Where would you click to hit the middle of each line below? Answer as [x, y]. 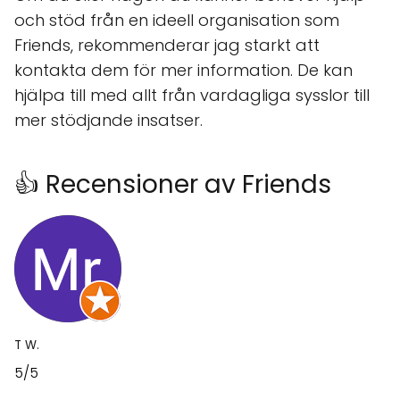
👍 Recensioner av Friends [173, 184]
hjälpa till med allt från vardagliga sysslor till [192, 95]
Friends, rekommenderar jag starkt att [167, 45]
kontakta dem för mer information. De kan [183, 70]
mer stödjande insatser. [108, 120]
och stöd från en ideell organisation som [177, 20]
